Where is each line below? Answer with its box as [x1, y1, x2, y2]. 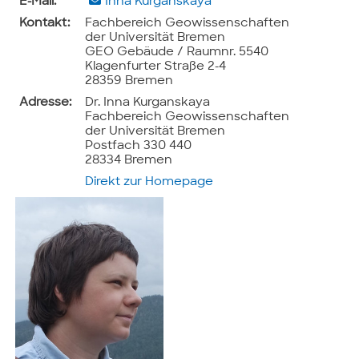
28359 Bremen [85, 75, 174, 87]
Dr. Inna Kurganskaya [85, 96, 211, 109]
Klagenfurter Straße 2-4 [85, 60, 227, 73]
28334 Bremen [85, 154, 173, 167]
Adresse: [19, 96, 72, 109]
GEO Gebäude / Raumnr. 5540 [85, 46, 269, 58]
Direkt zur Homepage [85, 175, 214, 188]
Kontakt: [19, 17, 71, 30]
